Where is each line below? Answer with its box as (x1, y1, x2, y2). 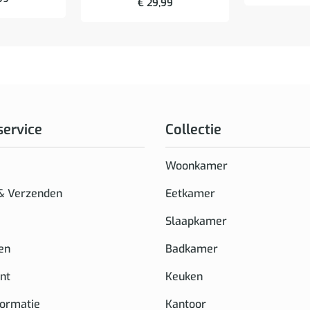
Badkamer (165, 241, 218, 257)
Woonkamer (165, 158, 228, 174)
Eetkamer (165, 186, 215, 201)
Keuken (165, 269, 203, 284)
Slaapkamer (165, 214, 227, 229)
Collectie (165, 120, 221, 140)
